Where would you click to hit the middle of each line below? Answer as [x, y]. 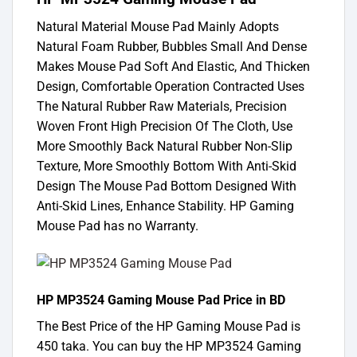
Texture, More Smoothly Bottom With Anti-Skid [167, 167]
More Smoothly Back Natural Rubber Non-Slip [165, 147]
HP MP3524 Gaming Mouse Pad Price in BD [161, 300]
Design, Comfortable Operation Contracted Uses [171, 87]
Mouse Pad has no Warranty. [118, 226]
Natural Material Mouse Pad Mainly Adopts [158, 27]
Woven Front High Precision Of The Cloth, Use [165, 127]
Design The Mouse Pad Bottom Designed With [167, 186]
